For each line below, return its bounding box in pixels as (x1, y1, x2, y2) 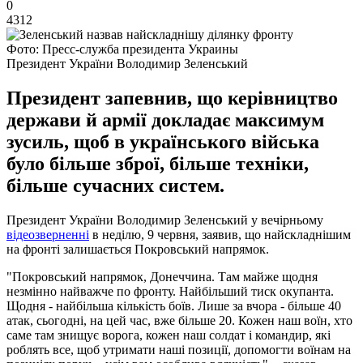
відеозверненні (6, 227, 89, 241)
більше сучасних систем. (6, 174, 224, 196)
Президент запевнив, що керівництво (6, 87, 338, 109)
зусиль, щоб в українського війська (6, 130, 319, 152)
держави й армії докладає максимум (6, 109, 324, 130)
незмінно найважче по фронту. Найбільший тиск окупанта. (6, 284, 334, 298)
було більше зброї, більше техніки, (6, 152, 309, 174)
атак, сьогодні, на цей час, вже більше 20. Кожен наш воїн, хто (6, 313, 352, 327)
